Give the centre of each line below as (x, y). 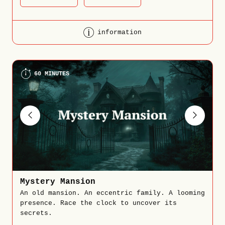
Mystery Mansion (58, 182)
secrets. (36, 213)
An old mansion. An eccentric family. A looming (112, 193)
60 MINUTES (51, 74)
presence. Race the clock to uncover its (98, 203)
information (120, 32)
